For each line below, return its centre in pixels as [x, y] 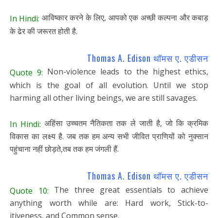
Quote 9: [27, 72]
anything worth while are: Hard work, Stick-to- [109, 203]
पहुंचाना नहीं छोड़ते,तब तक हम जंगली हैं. [64, 149]
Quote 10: [29, 191]
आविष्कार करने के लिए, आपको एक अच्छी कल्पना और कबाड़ [124, 17]
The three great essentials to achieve [128, 190]
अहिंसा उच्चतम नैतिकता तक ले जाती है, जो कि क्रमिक [125, 123]
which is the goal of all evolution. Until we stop [109, 85]
